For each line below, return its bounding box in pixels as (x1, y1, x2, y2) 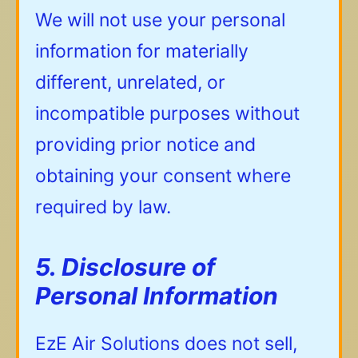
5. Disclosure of (35, 253, 216, 282)
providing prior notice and (35, 133, 256, 157)
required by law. (35, 196, 171, 219)
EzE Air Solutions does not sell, (35, 332, 297, 356)
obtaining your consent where (35, 165, 291, 188)
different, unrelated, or (35, 71, 225, 94)
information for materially (35, 40, 249, 63)
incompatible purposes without (35, 102, 300, 125)
